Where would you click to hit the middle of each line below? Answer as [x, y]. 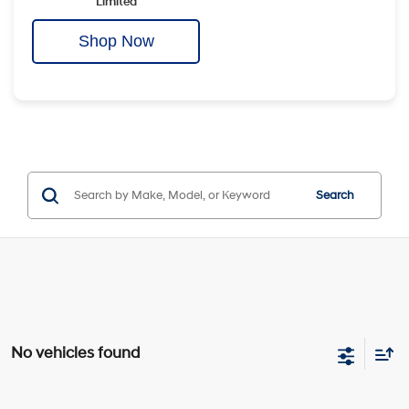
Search [335, 196]
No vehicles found [75, 353]
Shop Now [116, 42]
